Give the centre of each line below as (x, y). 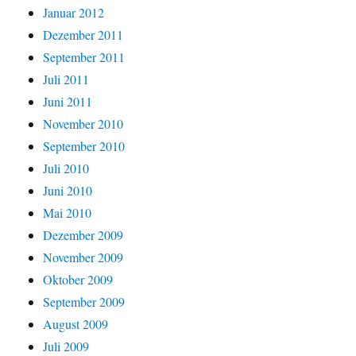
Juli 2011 (66, 79)
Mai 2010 (68, 213)
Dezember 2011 (83, 35)
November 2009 (83, 257)
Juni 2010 (68, 191)
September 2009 (84, 302)
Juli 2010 (66, 168)
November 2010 (83, 124)
